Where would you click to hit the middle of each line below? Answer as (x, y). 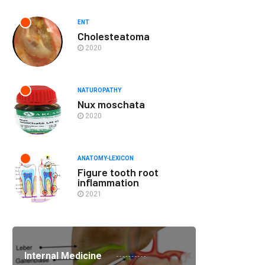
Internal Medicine (63, 256)
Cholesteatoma (114, 36)
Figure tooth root (118, 172)
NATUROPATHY (99, 90)
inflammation (108, 182)
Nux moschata (111, 104)
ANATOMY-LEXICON (106, 158)
